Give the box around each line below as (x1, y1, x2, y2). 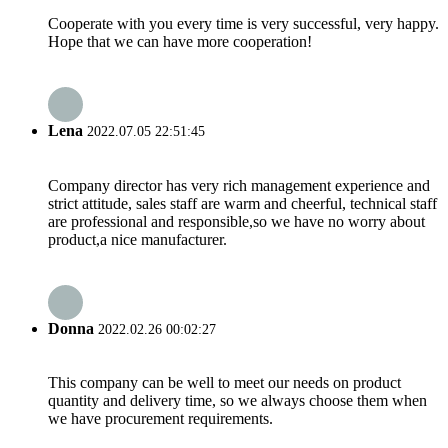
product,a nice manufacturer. (48, 230, 227, 248)
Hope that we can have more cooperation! (48, 32, 312, 50)
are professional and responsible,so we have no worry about (48, 212, 425, 230)
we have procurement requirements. (48, 410, 273, 428)
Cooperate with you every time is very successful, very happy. (48, 14, 439, 32)
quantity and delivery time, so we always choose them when (48, 392, 427, 410)
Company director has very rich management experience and (48, 176, 430, 194)
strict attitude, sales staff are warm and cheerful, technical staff (48, 194, 437, 212)
